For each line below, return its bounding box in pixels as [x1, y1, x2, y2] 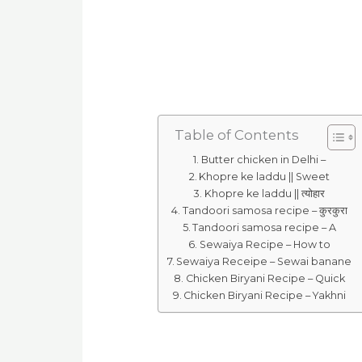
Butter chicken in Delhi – [200, 153, 326, 166]
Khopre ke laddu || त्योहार [204, 187, 325, 200]
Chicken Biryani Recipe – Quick [185, 271, 345, 284]
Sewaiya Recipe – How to [199, 238, 330, 250]
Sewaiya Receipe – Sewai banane [176, 255, 352, 267]
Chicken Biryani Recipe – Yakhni [183, 288, 347, 301]
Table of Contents [175, 127, 300, 143]
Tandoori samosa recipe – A [192, 221, 337, 234]
